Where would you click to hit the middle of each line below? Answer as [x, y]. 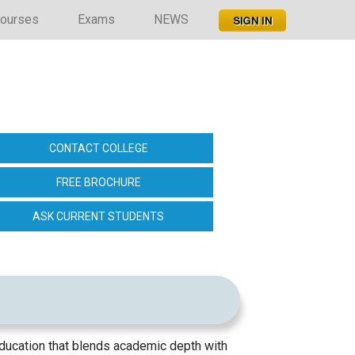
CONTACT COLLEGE [98, 148]
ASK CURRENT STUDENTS [99, 216]
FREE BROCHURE [98, 182]
